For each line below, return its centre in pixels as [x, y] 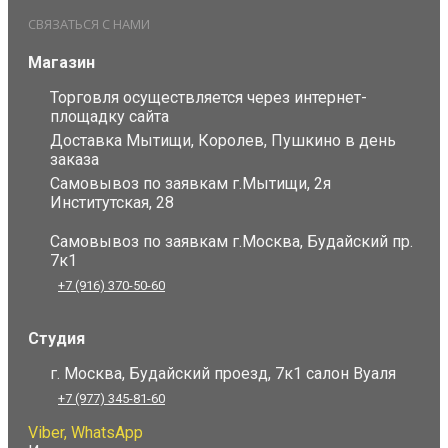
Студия [56, 339]
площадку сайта [109, 117]
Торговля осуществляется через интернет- [208, 98]
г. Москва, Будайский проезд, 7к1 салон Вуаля [223, 374]
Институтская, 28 [112, 203]
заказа [74, 160]
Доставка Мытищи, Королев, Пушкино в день [223, 141]
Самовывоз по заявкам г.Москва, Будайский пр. [231, 242]
